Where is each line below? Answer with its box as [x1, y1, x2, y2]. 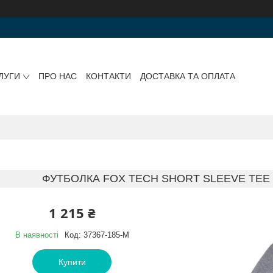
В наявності [15, 230, 58, 239]
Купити [58, 257, 86, 267]
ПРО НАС [38, 71, 77, 82]
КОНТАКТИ [85, 71, 131, 82]
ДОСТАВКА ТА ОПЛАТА [140, 71, 235, 82]
